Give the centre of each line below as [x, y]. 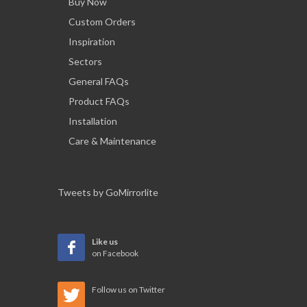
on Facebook [115, 254]
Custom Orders [102, 22]
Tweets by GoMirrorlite [108, 193]
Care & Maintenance [112, 141]
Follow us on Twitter [128, 290]
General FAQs [99, 82]
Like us [105, 242]
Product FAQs [99, 101]
